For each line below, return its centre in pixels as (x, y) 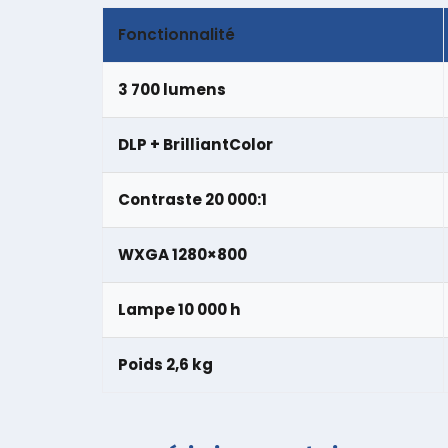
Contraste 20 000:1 (192, 199)
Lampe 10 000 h (179, 309)
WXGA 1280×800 (182, 254)
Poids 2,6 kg (165, 364)
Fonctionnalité (176, 34)
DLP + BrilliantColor (195, 144)
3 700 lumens (172, 89)
